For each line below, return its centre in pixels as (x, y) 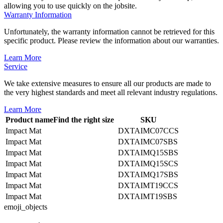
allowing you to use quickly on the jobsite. (70, 5)
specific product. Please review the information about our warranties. (111, 40)
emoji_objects (26, 207)
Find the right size (84, 119)
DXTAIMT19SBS (148, 196)
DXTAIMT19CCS (148, 185)
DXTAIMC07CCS (148, 130)
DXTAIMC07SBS (148, 141)
